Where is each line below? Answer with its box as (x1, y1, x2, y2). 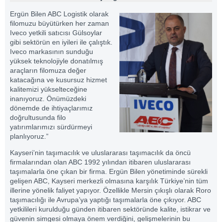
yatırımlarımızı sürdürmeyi (10, 122, 92, 131)
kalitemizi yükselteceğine (10, 85, 87, 93)
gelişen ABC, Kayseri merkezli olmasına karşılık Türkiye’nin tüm (10, 176, 208, 185)
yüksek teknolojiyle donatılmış (10, 56, 103, 65)
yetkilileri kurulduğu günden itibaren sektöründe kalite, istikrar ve (10, 205, 211, 213)
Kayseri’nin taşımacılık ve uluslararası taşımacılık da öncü (10, 148, 191, 157)
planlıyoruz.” (10, 132, 49, 140)
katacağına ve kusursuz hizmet (10, 75, 107, 84)
